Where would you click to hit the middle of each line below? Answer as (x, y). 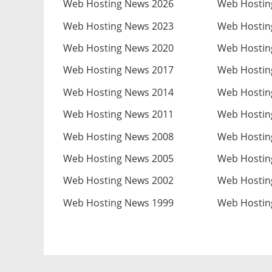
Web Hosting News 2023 (118, 26)
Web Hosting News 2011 (118, 114)
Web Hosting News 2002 (118, 181)
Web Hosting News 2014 (118, 92)
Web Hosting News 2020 (118, 48)
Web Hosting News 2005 (118, 158)
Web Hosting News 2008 (118, 136)
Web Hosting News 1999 (118, 202)
